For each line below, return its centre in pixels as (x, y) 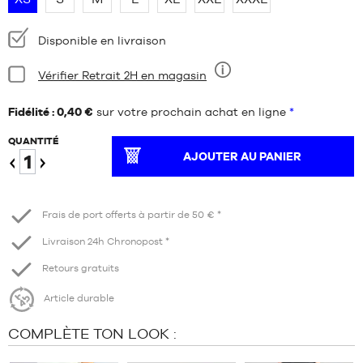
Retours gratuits (81, 269)
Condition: (37, 69)
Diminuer (34, 187)
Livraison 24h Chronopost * (106, 242)
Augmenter (70, 187)
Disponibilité (43, 34)
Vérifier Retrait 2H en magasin (122, 75)
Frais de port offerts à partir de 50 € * (132, 215)
